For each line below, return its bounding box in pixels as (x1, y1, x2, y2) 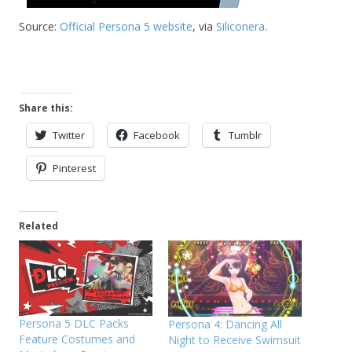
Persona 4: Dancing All (168, 316, 282, 332)
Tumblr (229, 128, 262, 143)
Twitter (53, 128, 85, 143)
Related (19, 219, 58, 233)
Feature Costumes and (19, 331, 135, 346)
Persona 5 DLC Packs (19, 315, 129, 331)
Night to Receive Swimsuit (168, 332, 301, 347)
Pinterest (53, 161, 96, 176)
